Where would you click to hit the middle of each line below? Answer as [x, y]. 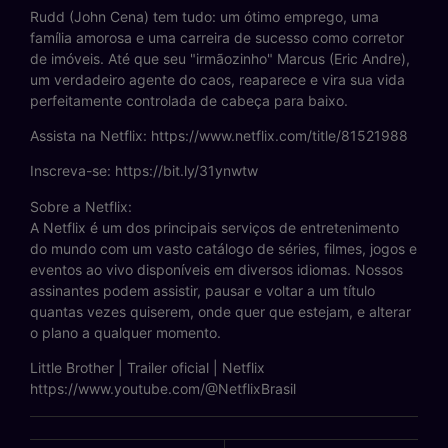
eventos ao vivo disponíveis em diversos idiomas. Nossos [216, 269]
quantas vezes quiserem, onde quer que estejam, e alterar [220, 311]
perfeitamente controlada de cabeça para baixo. [189, 100]
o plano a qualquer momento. [125, 332]
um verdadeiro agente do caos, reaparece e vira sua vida [217, 79]
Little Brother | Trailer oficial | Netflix [147, 368]
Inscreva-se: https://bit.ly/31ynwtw [144, 171]
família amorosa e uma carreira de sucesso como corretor [217, 37]
